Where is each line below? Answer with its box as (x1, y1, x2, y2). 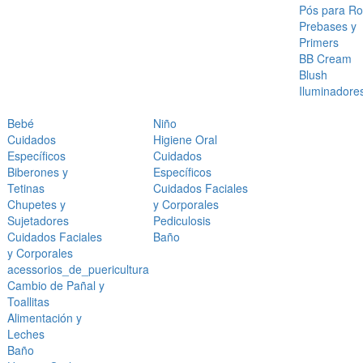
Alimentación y (7, 310, 82, 327)
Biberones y (7, 164, 68, 181)
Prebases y (299, 18, 357, 35)
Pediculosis (153, 212, 211, 229)
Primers (299, 34, 339, 51)
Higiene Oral (153, 131, 217, 148)
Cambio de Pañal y (7, 277, 105, 294)
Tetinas (7, 180, 45, 197)
